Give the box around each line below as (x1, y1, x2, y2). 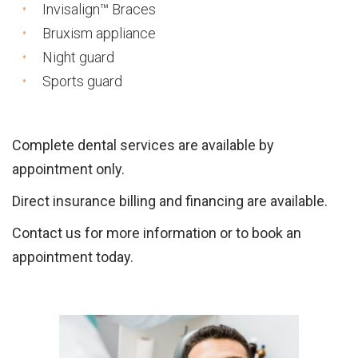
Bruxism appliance (42, 25, 156, 42)
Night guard (42, 49, 114, 66)
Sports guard (42, 73, 122, 89)
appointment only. (12, 161, 125, 177)
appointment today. (12, 249, 133, 265)
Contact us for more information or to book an (12, 225, 301, 241)
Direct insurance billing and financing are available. (12, 193, 328, 209)
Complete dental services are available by (12, 137, 274, 153)
